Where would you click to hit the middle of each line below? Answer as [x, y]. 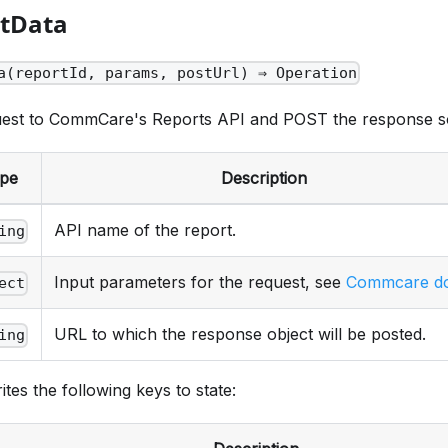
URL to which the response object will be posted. [240, 334]
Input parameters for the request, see [200, 282]
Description [264, 178]
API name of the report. [145, 230]
